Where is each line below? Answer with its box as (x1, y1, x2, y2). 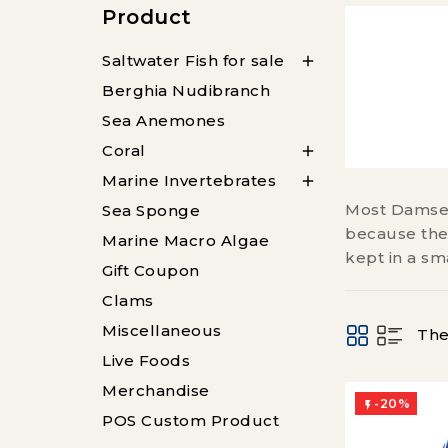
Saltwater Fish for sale (102, 51, 285, 70)
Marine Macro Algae (102, 231, 269, 250)
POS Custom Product (102, 411, 279, 430)
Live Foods (102, 351, 190, 370)
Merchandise (102, 381, 210, 400)
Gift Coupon (102, 261, 200, 280)
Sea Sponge (102, 201, 200, 220)
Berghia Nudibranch (102, 81, 270, 100)
